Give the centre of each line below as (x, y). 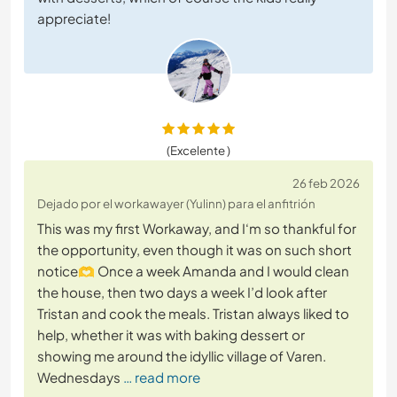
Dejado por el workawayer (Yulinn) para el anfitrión (176, 204)
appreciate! (74, 19)
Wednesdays (79, 378)
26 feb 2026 (326, 183)
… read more (162, 378)
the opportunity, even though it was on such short (195, 250)
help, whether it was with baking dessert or (171, 335)
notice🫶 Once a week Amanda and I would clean (193, 271)
